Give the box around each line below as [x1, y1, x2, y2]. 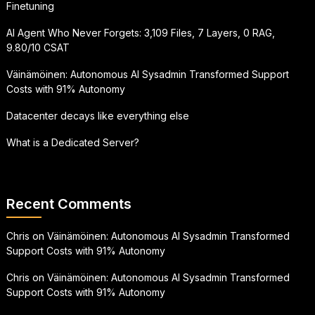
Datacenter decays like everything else [6, 109, 189, 122]
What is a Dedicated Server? [6, 136, 139, 148]
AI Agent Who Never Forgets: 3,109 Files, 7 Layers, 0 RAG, [6, 26, 275, 39]
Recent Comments [6, 195, 131, 212]
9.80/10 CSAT [6, 41, 70, 53]
